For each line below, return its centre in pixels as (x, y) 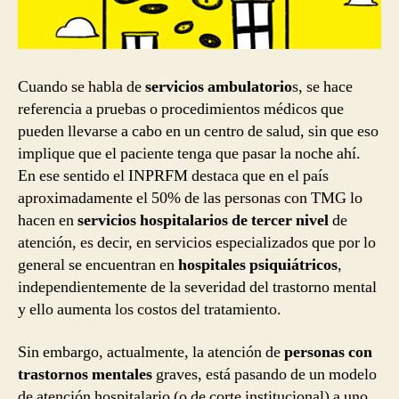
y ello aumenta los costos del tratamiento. (150, 310)
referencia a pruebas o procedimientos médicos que (181, 110)
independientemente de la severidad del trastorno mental (197, 288)
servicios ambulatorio (217, 87)
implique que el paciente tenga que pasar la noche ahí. (189, 154)
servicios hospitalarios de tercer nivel (205, 221)
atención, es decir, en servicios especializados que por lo (197, 243)
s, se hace (322, 87)
